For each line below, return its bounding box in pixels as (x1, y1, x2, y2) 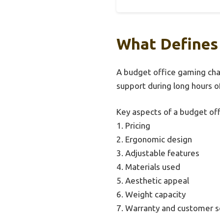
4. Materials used (116, 162, 180, 172)
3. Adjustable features (116, 148, 199, 158)
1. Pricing (116, 121, 150, 131)
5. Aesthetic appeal (116, 176, 189, 186)
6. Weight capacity (116, 190, 186, 199)
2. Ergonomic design (116, 135, 192, 144)
